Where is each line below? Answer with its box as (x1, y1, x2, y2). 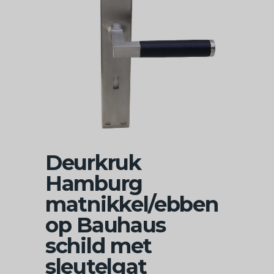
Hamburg (45, 171, 143, 196)
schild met (45, 233, 152, 259)
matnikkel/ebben (45, 191, 218, 217)
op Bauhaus (45, 212, 166, 238)
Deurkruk (45, 150, 141, 176)
